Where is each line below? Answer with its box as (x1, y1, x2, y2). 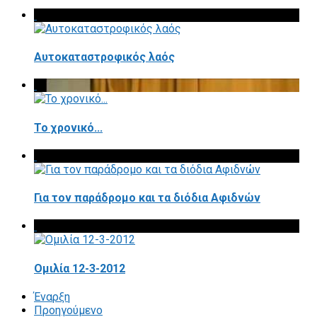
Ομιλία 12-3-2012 (34, 261, 125, 275)
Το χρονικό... (34, 120, 103, 134)
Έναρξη (34, 289, 70, 304)
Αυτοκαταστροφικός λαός (34, 50, 175, 64)
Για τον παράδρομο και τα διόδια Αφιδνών (34, 191, 260, 205)
